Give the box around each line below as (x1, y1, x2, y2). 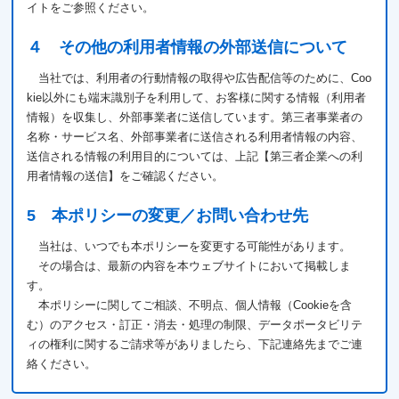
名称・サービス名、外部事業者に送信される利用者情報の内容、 (27, 130, 363, 143)
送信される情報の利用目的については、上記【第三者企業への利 (27, 150, 363, 163)
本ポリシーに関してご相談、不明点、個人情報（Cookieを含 (38, 298, 353, 312)
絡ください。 (27, 357, 97, 370)
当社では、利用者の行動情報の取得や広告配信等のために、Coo (38, 71, 372, 85)
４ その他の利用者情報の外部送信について (27, 38, 348, 56)
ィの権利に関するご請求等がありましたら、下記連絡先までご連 (27, 338, 363, 351)
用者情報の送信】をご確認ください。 (27, 169, 224, 183)
